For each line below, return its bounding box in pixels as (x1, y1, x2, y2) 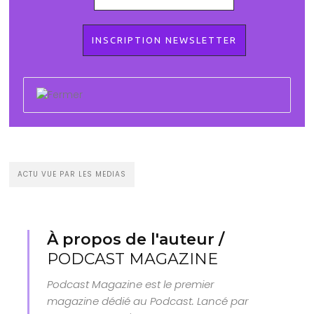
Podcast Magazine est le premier (47, 276, 214, 292)
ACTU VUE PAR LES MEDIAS (18, 168, 127, 179)
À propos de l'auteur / (47, 229, 225, 249)
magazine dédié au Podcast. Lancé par (47, 293, 249, 308)
